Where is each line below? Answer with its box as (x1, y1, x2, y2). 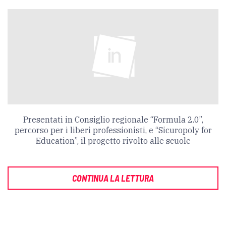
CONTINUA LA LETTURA (72, 172, 154, 184)
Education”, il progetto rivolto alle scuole (35, 135, 191, 146)
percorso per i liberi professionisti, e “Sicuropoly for (14, 125, 212, 135)
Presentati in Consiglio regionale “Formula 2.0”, (23, 114, 203, 125)
